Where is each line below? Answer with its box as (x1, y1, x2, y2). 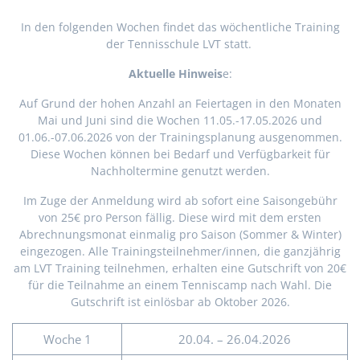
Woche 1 (43, 331, 92, 348)
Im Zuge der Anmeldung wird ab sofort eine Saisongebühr (22, 193, 337, 209)
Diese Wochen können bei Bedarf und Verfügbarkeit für (30, 146, 330, 162)
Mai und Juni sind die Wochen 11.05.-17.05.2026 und (38, 112, 322, 129)
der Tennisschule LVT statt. (105, 36, 255, 52)
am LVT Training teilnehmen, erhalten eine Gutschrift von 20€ (14, 260, 346, 276)
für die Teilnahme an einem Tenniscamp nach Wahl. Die (28, 277, 332, 293)
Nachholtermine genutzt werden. (90, 163, 270, 179)
